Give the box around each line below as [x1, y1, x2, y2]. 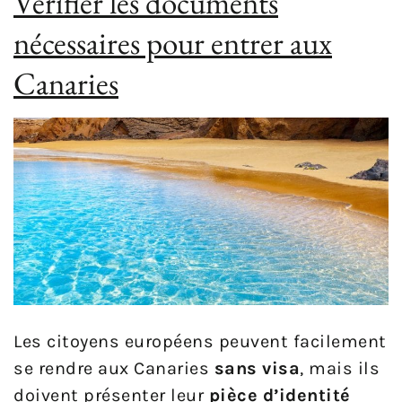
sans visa [214, 358, 300, 380]
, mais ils [300, 358, 380, 380]
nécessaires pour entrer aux [13, 22, 332, 64]
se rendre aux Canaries [13, 358, 214, 380]
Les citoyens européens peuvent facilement [13, 331, 387, 353]
